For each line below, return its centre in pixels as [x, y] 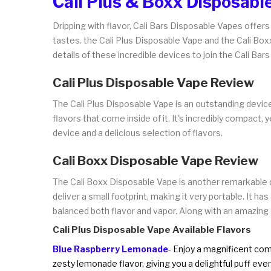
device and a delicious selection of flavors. [138, 132]
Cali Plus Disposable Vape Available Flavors [152, 230]
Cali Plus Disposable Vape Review [153, 82]
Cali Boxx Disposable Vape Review [155, 160]
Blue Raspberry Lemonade [110, 249]
